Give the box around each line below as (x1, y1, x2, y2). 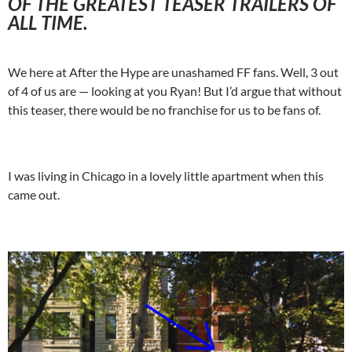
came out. (8, 186, 60, 202)
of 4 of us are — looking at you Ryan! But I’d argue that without (8, 82, 342, 98)
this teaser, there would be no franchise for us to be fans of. (8, 101, 321, 117)
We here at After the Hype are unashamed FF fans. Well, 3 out (8, 64, 339, 79)
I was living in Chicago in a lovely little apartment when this (8, 167, 324, 183)
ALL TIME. (8, 10, 87, 34)
